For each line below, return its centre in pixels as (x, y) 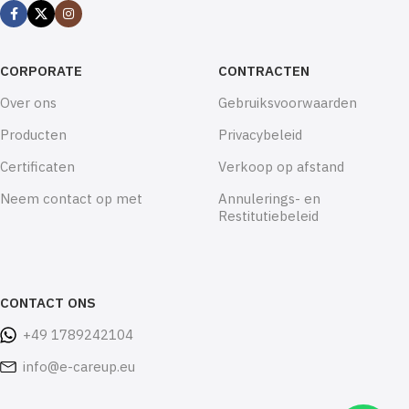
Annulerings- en (269, 199)
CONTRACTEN (264, 71)
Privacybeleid (260, 135)
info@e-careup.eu (79, 367)
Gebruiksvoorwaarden (288, 103)
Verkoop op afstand (281, 167)
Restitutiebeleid (268, 216)
